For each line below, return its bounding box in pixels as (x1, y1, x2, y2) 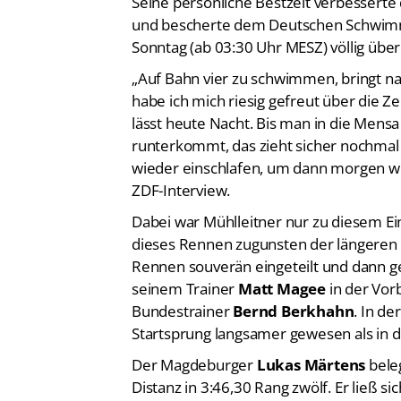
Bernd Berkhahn (233, 301, 354, 322)
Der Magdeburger (132, 354, 257, 376)
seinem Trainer (132, 278, 239, 300)
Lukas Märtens (256, 354, 366, 376)
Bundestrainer (132, 301, 234, 322)
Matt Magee (238, 278, 327, 300)
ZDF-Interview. (132, 180, 231, 201)
